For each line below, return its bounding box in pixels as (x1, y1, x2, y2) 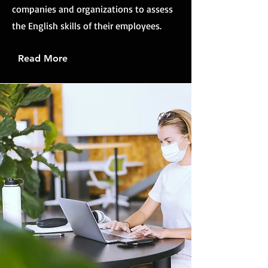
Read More (18, 52, 68, 64)
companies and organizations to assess (12, 3, 173, 15)
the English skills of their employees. (12, 20, 162, 32)
